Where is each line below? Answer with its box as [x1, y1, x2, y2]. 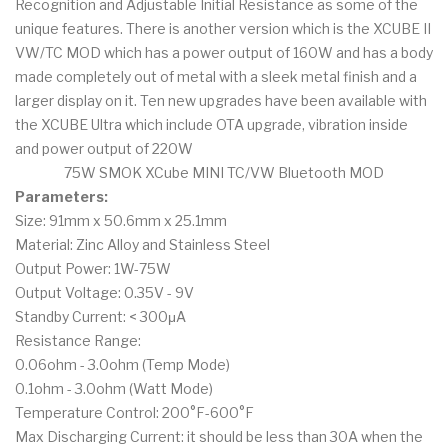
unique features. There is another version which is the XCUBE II [15, 19, 431, 37]
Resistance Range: [15, 331, 141, 349]
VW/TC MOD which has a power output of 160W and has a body [15, 43, 433, 61]
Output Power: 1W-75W [15, 259, 171, 277]
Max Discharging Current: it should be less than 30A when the [15, 427, 423, 445]
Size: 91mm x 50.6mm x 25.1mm [15, 211, 227, 229]
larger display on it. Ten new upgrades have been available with [15, 91, 427, 109]
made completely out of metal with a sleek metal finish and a [15, 67, 417, 85]
